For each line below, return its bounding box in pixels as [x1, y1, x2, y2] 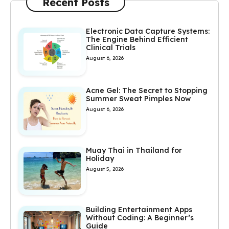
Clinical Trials [85, 43, 135, 53]
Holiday [85, 153, 114, 163]
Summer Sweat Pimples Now [85, 94, 193, 104]
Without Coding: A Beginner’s [85, 213, 194, 223]
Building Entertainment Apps [85, 205, 192, 215]
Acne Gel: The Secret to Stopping [85, 86, 208, 96]
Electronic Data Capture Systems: [85, 27, 210, 36]
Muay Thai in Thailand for [85, 145, 182, 155]
